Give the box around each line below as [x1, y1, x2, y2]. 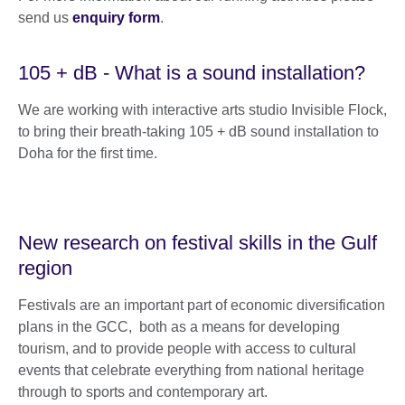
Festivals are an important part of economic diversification [18, 297, 385, 314]
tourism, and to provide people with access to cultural [18, 341, 356, 357]
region [18, 257, 72, 280]
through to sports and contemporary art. [18, 384, 268, 400]
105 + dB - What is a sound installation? [18, 61, 365, 85]
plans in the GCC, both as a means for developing [18, 319, 340, 335]
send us [18, 10, 72, 26]
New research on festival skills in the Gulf [18, 231, 377, 255]
